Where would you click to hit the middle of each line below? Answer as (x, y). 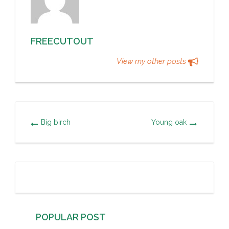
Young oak (169, 122)
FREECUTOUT (62, 41)
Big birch (56, 122)
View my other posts (152, 61)
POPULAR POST (71, 217)
